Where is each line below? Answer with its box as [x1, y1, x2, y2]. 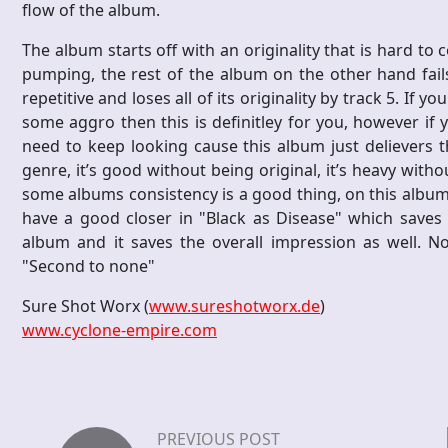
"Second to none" [22, 255, 163, 278]
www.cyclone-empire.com [22, 319, 217, 342]
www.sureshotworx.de [149, 295, 320, 318]
